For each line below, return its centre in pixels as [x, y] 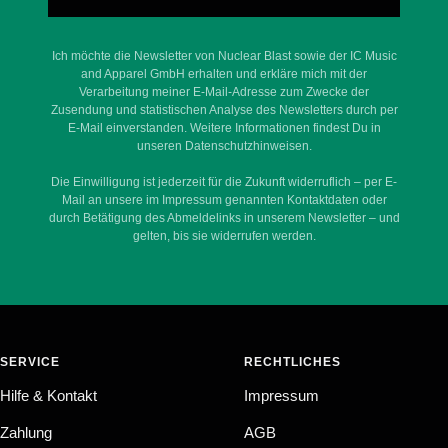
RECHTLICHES [292, 362]
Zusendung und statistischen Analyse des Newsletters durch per [224, 110]
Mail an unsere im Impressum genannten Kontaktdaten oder [224, 200]
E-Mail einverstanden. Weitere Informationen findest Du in [224, 128]
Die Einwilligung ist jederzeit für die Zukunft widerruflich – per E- [224, 182]
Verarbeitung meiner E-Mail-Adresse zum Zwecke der [224, 92]
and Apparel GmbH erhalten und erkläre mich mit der [224, 74]
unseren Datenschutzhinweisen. [224, 146]
